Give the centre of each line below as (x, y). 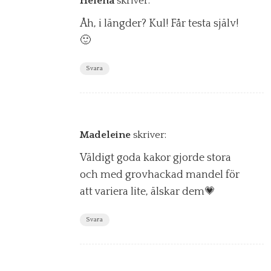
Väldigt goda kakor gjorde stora (155, 158)
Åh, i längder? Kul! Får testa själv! (159, 23)
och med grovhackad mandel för (160, 175)
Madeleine (105, 135)
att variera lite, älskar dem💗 (148, 191)
